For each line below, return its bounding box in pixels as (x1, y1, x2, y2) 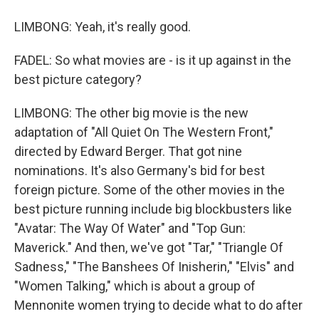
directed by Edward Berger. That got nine (14, 144, 242, 159)
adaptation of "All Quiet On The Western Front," (14, 125, 273, 140)
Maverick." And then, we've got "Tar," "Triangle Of (14, 240, 283, 255)
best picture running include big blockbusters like (14, 202, 292, 216)
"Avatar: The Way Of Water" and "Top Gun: (14, 221, 246, 236)
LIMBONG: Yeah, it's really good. (14, 19, 191, 34)
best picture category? (14, 72, 142, 87)
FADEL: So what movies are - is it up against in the (14, 53, 291, 68)
